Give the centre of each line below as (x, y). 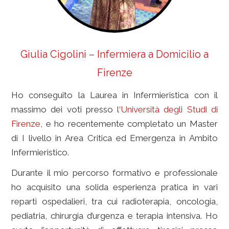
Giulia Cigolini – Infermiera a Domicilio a (114, 54)
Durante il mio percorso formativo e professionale (114, 173)
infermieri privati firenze (117, 152)
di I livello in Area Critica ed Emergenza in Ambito (114, 138)
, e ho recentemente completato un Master (129, 124)
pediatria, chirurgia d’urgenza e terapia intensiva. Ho (114, 216)
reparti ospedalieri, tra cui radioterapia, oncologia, (114, 201)
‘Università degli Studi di (168, 109)
